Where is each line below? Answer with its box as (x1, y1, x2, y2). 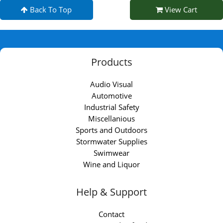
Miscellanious (88, 113, 135, 124)
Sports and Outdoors (76, 125, 147, 135)
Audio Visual (90, 79, 133, 90)
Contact (99, 209, 124, 220)
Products (91, 55, 132, 69)
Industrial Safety (84, 102, 139, 112)
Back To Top (28, 4, 72, 15)
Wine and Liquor (83, 159, 140, 170)
